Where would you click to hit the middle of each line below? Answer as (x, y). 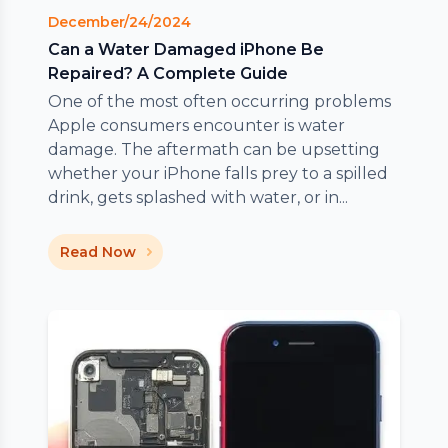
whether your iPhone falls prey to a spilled (218, 173)
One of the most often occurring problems (219, 101)
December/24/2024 (119, 21)
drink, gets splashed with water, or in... (198, 197)
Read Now (98, 251)
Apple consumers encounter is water (196, 125)
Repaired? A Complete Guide (168, 73)
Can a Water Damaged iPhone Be (186, 49)
